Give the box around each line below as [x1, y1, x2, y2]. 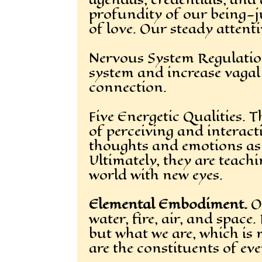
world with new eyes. [89, 165, 223, 185]
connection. [89, 77, 167, 97]
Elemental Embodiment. [89, 194, 247, 214]
